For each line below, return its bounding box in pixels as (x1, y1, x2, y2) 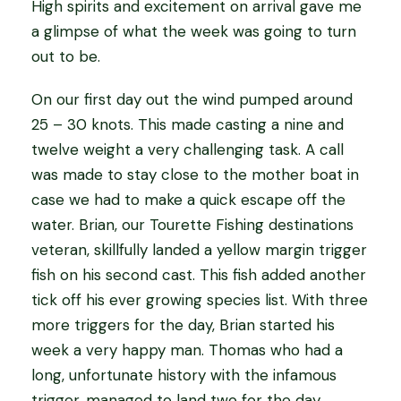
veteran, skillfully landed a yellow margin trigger (31, 240, 367, 260)
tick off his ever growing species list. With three (31, 290, 368, 311)
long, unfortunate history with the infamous (31, 365, 337, 386)
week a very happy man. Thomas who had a (31, 340, 343, 361)
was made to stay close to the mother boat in (31, 165, 359, 185)
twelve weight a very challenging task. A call (31, 140, 344, 160)
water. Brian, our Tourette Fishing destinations (31, 215, 354, 235)
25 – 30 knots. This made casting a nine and (31, 115, 344, 135)
